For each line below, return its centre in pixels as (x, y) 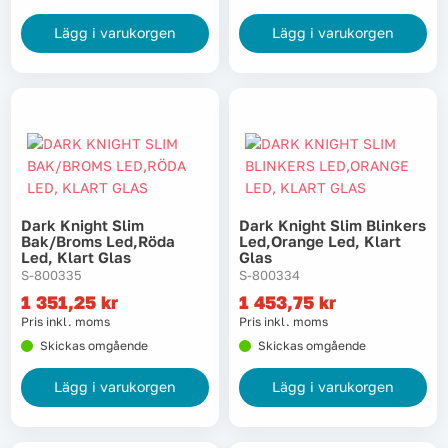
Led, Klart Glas (76, 257)
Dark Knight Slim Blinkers (332, 225)
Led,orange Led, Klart (320, 241)
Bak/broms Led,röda (98, 241)
